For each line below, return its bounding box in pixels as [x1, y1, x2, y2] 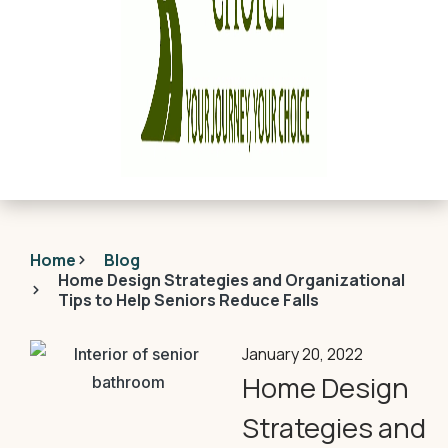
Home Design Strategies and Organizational [57, 269, 405, 291]
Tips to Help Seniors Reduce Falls [57, 289, 319, 311]
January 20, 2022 [241, 343, 363, 365]
